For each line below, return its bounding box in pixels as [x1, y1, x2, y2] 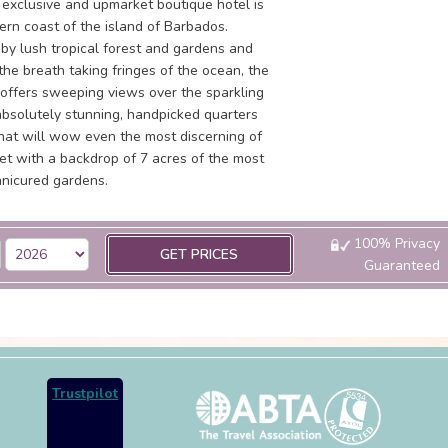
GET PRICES [160, 245, 239, 264]
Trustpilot [52, 384, 119, 403]
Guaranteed [363, 256, 440, 275]
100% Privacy [349, 234, 440, 253]
